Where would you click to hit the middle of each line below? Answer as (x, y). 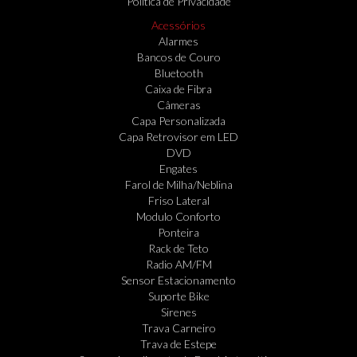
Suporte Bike (178, 296)
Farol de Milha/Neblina (178, 184)
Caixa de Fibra (178, 89)
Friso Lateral (178, 200)
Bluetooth (178, 73)
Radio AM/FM (178, 264)
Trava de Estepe (178, 344)
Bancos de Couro (178, 57)
